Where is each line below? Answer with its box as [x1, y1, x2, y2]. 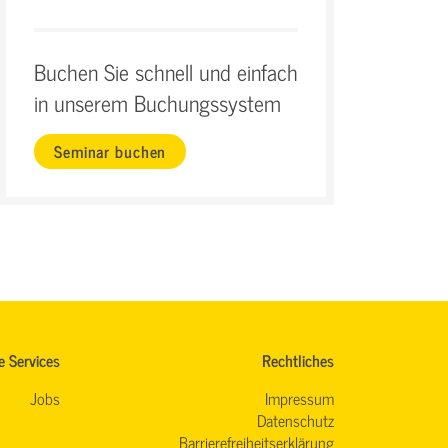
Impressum [265, 384, 334, 411]
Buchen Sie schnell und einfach [34, 53, 298, 90]
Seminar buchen [54, 137, 167, 164]
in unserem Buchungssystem [34, 84, 281, 121]
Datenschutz [257, 406, 334, 433]
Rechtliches [262, 346, 334, 373]
